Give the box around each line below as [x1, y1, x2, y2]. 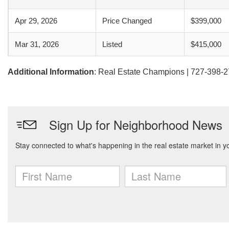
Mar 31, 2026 [15, 40, 59, 49]
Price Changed [102, 16, 152, 25]
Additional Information [8, 67, 94, 76]
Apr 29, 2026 [15, 16, 57, 25]
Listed [102, 40, 122, 49]
